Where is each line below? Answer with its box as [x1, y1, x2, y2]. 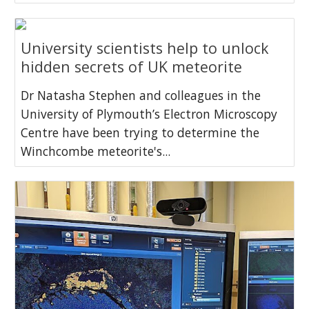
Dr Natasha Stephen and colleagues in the [21, 86, 261, 103]
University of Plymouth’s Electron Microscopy [21, 105, 278, 122]
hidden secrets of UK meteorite [21, 56, 243, 77]
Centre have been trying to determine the [21, 123, 260, 141]
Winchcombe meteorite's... [21, 142, 171, 159]
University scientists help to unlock [21, 37, 270, 58]
